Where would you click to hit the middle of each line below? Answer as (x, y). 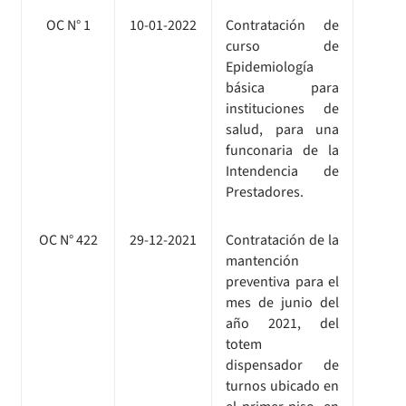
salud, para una (282, 129)
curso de (282, 46)
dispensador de (282, 365)
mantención (262, 261)
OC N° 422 (68, 240)
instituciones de (282, 108)
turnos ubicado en (282, 386)
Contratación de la (282, 240)
